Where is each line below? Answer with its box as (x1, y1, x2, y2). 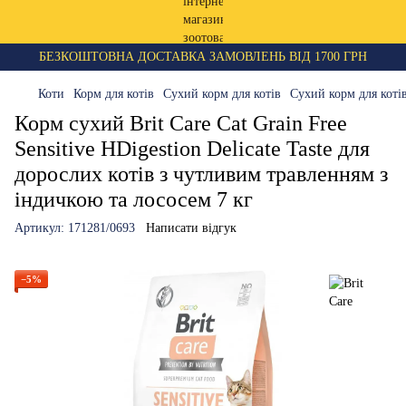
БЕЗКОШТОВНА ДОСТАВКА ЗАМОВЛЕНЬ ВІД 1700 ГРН (39, 50, 367, 63)
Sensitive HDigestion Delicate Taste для (14, 137, 370, 160)
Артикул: (14, 221, 64, 235)
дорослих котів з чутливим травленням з (14, 162, 388, 186)
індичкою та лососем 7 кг (14, 188, 253, 211)
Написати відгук (146, 221, 237, 235)
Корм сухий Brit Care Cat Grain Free (14, 111, 347, 135)
